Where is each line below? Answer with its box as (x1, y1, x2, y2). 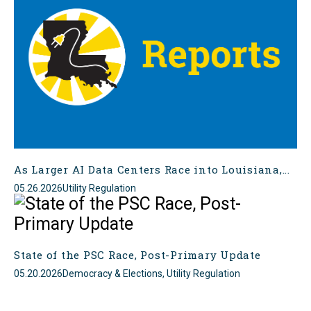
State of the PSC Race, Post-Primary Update (14, 248, 261, 262)
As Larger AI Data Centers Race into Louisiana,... (14, 162, 290, 177)
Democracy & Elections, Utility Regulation (62, 268, 240, 280)
